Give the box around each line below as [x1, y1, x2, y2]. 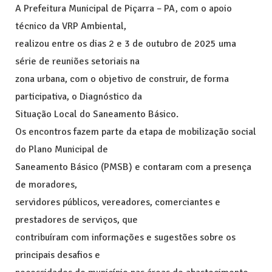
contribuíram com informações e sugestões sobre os [15, 231, 236, 243]
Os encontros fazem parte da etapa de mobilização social [15, 125, 256, 138]
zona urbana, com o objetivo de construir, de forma [15, 72, 229, 85]
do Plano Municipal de [15, 143, 108, 155]
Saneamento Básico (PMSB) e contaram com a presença [15, 160, 251, 173]
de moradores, [15, 178, 77, 191]
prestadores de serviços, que [15, 213, 138, 226]
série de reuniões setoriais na [15, 55, 140, 67]
